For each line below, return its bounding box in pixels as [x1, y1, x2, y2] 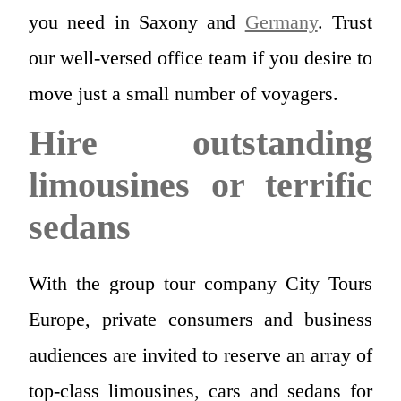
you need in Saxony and [29, 10, 245, 33]
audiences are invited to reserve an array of [29, 343, 372, 366]
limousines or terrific [29, 164, 372, 205]
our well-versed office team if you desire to [29, 46, 372, 69]
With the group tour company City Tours [29, 271, 372, 294]
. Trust [317, 10, 373, 33]
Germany [244, 10, 318, 33]
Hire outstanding [29, 122, 372, 163]
